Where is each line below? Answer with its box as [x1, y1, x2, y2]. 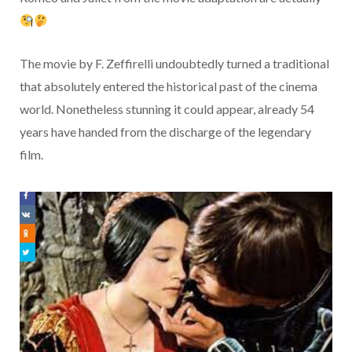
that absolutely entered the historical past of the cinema [20, 78, 317, 93]
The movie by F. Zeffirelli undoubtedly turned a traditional [20, 55, 329, 71]
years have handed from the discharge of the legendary [20, 123, 311, 139]
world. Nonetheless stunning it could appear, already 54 [20, 101, 314, 116]
